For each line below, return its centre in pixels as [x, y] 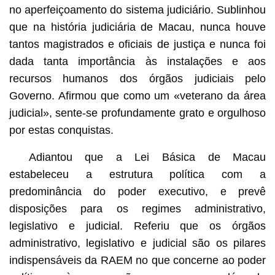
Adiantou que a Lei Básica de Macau [147, 157]
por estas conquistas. [61, 130]
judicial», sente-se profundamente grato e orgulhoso [137, 113]
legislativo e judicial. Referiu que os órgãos [137, 226]
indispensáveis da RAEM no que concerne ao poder [137, 260]
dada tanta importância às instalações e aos [137, 61]
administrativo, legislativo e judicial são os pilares [137, 243]
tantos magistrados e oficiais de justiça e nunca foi [137, 44]
